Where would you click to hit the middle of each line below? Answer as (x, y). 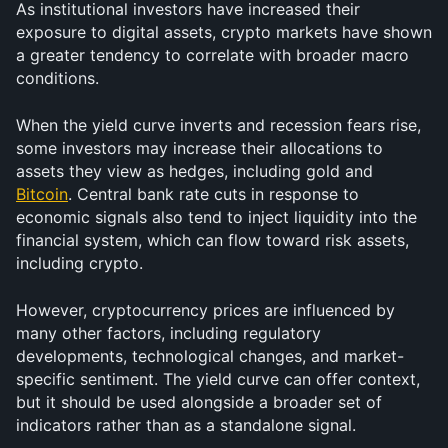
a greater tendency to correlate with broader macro (212, 55)
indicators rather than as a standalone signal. (186, 425)
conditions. (57, 78)
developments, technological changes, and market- (210, 356)
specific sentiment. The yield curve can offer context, (218, 379)
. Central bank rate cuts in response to (213, 194)
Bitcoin (42, 194)
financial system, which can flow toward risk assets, (212, 240)
